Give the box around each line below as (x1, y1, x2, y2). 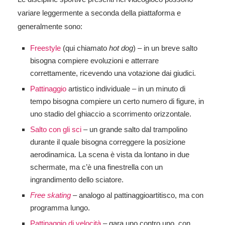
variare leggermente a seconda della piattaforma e (18, 8, 181, 17)
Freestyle (30, 43, 61, 52)
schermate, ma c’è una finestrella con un (30, 162, 163, 171)
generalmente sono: (18, 22, 82, 31)
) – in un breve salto (133, 43, 197, 52)
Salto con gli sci (30, 125, 81, 134)
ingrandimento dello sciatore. (30, 175, 124, 184)
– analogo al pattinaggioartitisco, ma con (71, 190, 203, 199)
